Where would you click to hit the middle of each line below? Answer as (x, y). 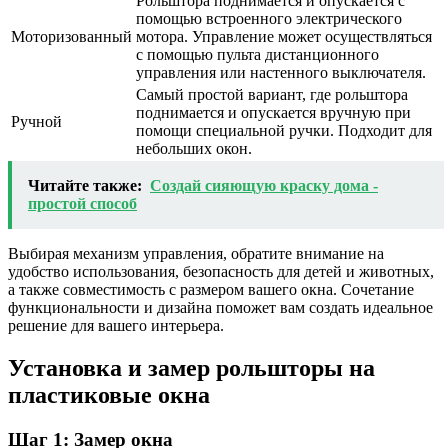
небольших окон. (194, 148)
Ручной (36, 121)
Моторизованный (71, 36)
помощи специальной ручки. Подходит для (284, 130)
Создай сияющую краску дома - (264, 185)
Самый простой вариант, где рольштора (272, 94)
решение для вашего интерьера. (116, 325)
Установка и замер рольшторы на (191, 367)
